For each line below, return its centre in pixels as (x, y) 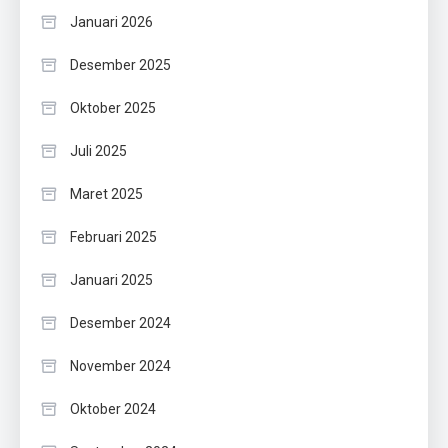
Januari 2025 (111, 280)
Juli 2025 (98, 151)
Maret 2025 (106, 194)
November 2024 (120, 366)
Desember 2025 (120, 65)
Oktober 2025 (113, 108)
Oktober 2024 (113, 409)
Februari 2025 (113, 237)
